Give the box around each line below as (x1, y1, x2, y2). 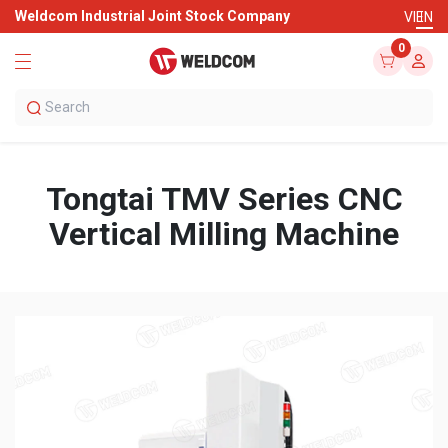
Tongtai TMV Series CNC (45, 180, 403, 218)
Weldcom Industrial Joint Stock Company (15, 8, 290, 24)
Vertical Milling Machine (49, 215, 399, 253)
